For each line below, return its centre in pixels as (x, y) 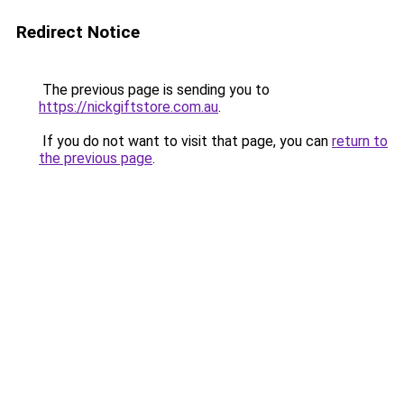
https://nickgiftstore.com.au (129, 107)
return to (360, 141)
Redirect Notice (78, 32)
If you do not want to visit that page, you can (185, 141)
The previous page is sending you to (154, 90)
